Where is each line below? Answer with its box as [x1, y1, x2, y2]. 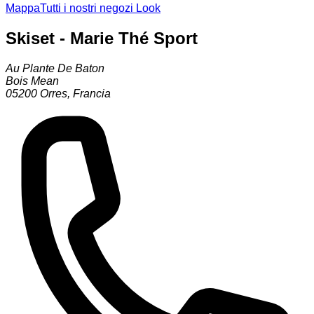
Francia [73, 88, 111, 100]
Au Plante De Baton [6, 62, 104, 75]
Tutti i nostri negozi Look [40, 2, 161, 15]
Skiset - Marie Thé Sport [6, 29, 198, 48]
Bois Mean [6, 75, 59, 88]
